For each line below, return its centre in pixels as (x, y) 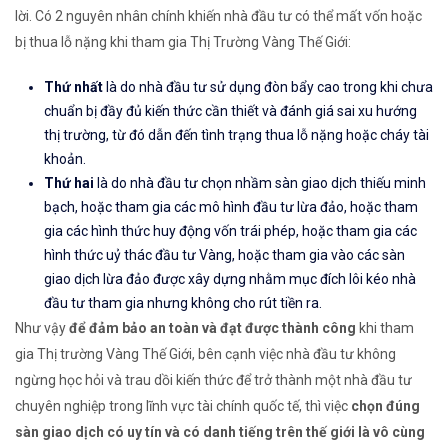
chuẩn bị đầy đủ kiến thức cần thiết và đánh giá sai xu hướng (230, 111)
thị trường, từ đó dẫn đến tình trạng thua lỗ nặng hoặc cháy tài (236, 135)
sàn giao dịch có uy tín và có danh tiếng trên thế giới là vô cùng (220, 432)
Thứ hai (69, 183)
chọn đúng (385, 406)
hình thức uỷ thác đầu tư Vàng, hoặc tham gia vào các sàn (224, 255)
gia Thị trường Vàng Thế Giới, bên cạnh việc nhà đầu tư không (205, 354)
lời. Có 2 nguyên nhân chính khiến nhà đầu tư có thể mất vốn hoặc (218, 16)
